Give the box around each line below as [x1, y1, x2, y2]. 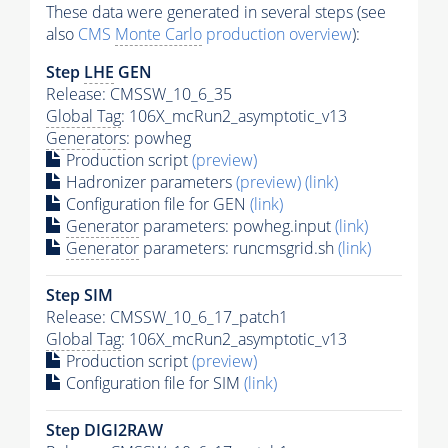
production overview [202, 22, 352, 45]
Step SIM [46, 283, 113, 306]
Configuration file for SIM [62, 371, 244, 394]
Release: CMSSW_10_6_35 [46, 82, 232, 105]
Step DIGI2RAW [46, 418, 163, 441]
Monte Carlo [115, 22, 202, 45]
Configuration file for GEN [62, 192, 250, 215]
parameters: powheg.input [139, 214, 335, 237]
